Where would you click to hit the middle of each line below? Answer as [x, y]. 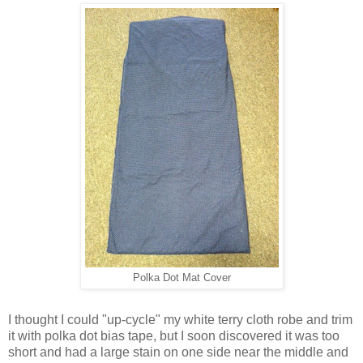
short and [36, 352]
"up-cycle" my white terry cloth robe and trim [227, 319]
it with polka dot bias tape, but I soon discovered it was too [174, 335]
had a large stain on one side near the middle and [207, 352]
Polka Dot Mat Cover [181, 278]
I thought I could [55, 319]
